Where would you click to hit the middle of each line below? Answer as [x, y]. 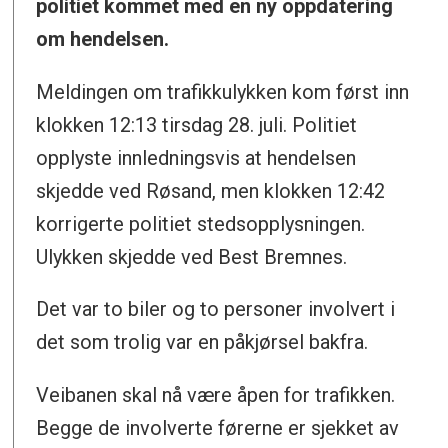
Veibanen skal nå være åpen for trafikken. [216, 395]
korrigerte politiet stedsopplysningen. [201, 223]
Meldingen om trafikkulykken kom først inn [223, 91]
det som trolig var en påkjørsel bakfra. [202, 342]
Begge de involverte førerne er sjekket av [218, 428]
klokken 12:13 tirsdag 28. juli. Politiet [197, 124]
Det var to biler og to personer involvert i [216, 309]
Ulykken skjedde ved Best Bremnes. [192, 256]
